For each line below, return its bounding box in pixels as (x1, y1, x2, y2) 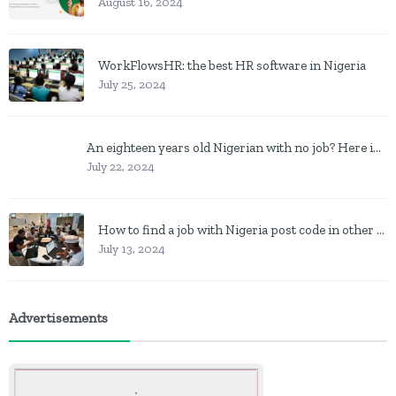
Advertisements (9, 308, 108, 326)
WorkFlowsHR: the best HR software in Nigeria (98, 57, 366, 74)
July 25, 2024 (98, 77, 166, 93)
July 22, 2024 (87, 159, 156, 175)
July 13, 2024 (98, 241, 165, 257)
